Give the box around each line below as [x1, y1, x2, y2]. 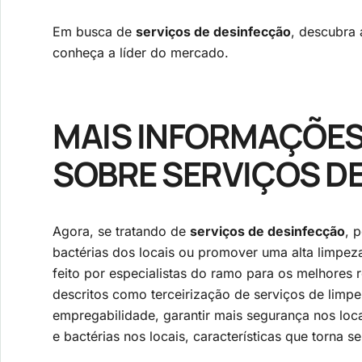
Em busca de [53, 23, 136, 40]
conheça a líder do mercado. [53, 44, 229, 61]
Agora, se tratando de [53, 223, 190, 240]
